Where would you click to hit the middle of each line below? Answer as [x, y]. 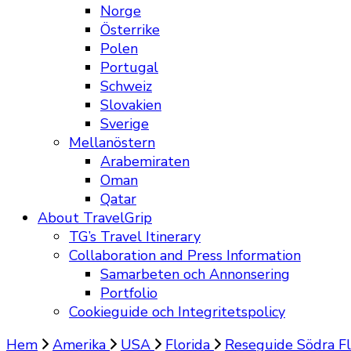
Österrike [130, 30]
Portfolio [129, 293]
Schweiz [126, 86]
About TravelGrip [95, 218]
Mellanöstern [112, 143]
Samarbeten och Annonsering [195, 274]
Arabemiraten [145, 161]
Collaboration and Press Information [185, 255]
